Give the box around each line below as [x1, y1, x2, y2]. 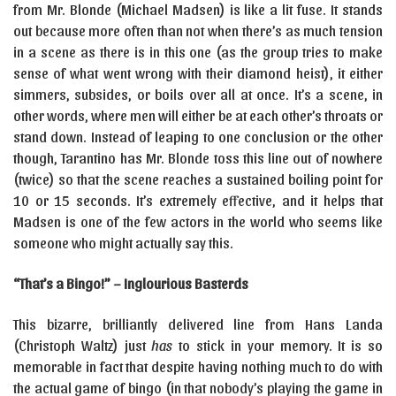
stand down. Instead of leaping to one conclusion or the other [13, 128, 383, 145]
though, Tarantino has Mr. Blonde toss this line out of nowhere [13, 149, 383, 166]
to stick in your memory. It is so [172, 337, 384, 354]
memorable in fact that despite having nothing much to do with [13, 358, 383, 375]
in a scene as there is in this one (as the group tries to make [13, 43, 383, 60]
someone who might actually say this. [13, 234, 233, 251]
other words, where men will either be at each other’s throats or [13, 107, 383, 124]
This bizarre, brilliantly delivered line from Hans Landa [13, 316, 383, 332]
